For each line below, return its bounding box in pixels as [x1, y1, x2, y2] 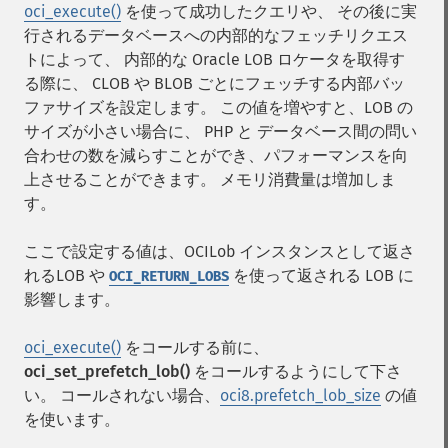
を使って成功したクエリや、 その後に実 [121, 2, 417, 21]
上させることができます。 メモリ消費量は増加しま [24, 170, 396, 189]
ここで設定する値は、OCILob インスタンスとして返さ [24, 242, 415, 261]
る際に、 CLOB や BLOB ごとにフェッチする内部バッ [24, 74, 405, 93]
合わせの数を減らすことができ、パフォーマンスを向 [24, 146, 408, 165]
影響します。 [24, 290, 120, 309]
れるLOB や [24, 266, 109, 285]
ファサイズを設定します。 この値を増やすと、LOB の [24, 98, 413, 117]
